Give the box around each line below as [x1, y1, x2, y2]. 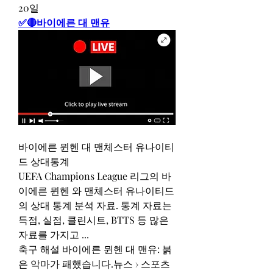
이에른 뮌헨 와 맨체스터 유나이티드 [18, 183, 174, 197]
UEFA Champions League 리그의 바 [18, 169, 171, 182]
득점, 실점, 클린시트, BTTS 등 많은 [18, 213, 169, 226]
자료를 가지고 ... [18, 227, 89, 241]
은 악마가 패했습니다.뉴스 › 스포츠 [18, 257, 170, 270]
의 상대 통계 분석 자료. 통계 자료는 [18, 198, 172, 211]
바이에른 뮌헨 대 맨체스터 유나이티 [18, 140, 174, 153]
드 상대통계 [18, 154, 69, 168]
